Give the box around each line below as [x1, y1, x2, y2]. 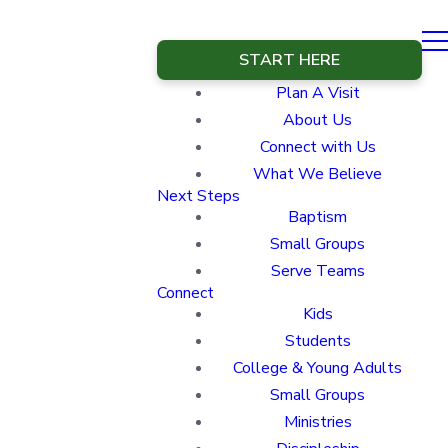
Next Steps [157, 185, 240, 207]
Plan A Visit [275, 82, 360, 104]
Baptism [288, 206, 347, 228]
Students [284, 330, 351, 352]
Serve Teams [270, 260, 365, 282]
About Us [283, 109, 352, 131]
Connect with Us [259, 136, 376, 158]
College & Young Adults [233, 357, 402, 379]
